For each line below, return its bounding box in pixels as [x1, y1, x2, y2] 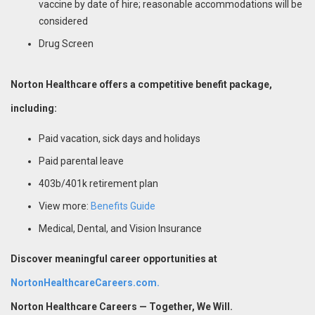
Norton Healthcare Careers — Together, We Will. [11, 300, 233, 312]
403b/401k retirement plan [39, 177, 158, 189]
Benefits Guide [89, 200, 155, 212]
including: [11, 102, 57, 114]
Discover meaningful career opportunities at [11, 252, 217, 264]
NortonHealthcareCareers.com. [11, 276, 160, 288]
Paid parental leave [39, 155, 124, 167]
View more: [39, 200, 89, 212]
